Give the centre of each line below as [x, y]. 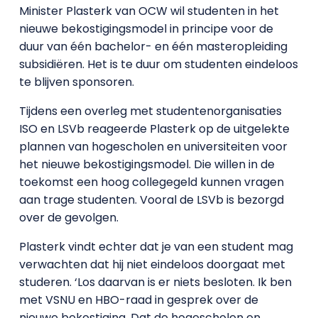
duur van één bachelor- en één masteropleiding [153, 46]
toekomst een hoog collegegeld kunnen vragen [151, 182]
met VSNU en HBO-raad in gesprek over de [138, 300]
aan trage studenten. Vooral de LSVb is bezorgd [151, 200]
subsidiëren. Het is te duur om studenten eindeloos [158, 64]
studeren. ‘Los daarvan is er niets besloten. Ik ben [155, 282]
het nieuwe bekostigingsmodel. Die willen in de [147, 164]
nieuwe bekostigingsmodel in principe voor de [146, 29]
